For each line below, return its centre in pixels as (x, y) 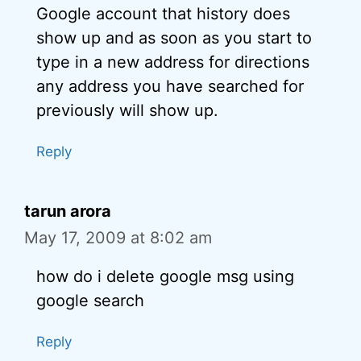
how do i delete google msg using (165, 276)
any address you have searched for (170, 86)
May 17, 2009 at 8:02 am (118, 238)
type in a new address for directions (173, 62)
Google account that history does (163, 14)
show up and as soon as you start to (174, 38)
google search (90, 301)
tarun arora (68, 211)
